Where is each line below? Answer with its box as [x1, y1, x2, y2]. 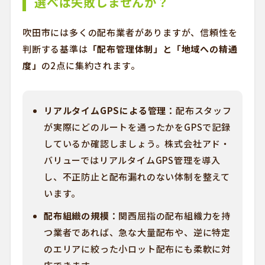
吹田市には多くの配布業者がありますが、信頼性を [22, 26, 238, 38]
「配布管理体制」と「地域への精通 [88, 43, 238, 55]
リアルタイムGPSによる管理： [43, 104, 176, 117]
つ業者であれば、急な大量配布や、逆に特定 [43, 226, 231, 238]
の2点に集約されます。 [41, 59, 140, 72]
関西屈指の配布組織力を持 [118, 209, 231, 222]
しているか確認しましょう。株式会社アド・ [43, 137, 230, 150]
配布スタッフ [175, 104, 232, 117]
